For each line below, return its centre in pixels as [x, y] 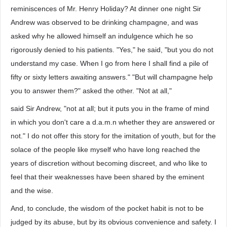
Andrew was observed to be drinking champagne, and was [104, 22]
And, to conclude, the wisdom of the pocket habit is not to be [107, 208]
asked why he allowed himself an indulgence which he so [102, 36]
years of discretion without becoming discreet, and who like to [109, 163]
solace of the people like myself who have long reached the [105, 149]
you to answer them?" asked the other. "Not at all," [91, 91]
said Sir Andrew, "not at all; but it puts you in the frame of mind [110, 108]
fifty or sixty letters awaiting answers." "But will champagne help [112, 77]
